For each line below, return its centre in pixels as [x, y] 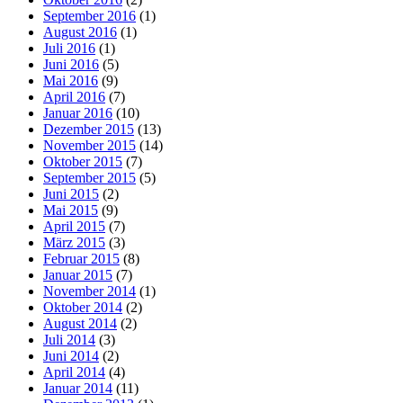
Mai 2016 [71, 81]
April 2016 [74, 97]
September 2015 [90, 178]
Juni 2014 [71, 356]
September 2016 [90, 16]
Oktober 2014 [83, 308]
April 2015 [74, 227]
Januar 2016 [78, 113]
